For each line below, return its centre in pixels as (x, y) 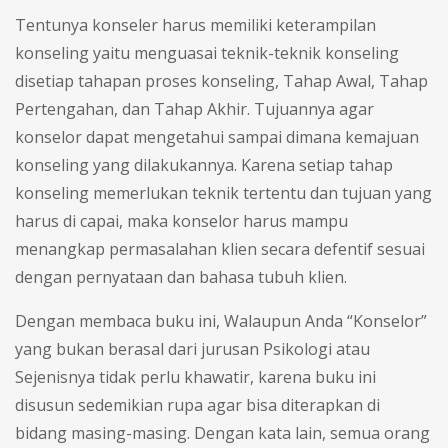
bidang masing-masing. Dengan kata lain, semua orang (222, 432)
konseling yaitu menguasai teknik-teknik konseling (207, 52)
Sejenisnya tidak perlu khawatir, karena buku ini (195, 376)
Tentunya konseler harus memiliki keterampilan (195, 24)
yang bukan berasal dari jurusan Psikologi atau (192, 348)
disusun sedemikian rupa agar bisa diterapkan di (197, 404)
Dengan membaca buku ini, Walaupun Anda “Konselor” (221, 320)
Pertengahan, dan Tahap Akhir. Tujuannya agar (194, 108)
